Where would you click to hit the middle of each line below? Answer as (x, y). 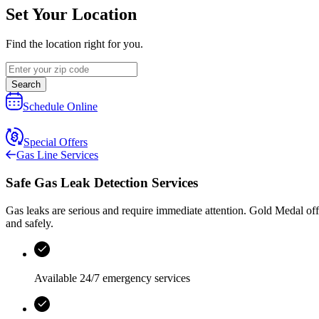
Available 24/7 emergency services (112, 278)
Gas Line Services (57, 155)
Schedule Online (60, 107)
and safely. (30, 223)
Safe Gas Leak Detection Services (102, 183)
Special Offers (56, 142)
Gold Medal (276, 210)
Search (26, 85)
